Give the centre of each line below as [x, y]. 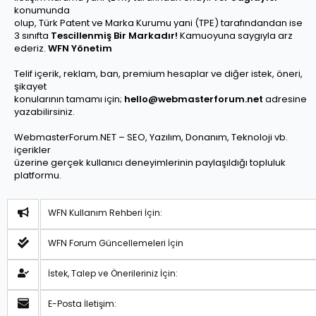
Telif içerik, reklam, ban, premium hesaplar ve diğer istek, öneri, [158, 74]
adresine [285, 99]
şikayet [30, 86]
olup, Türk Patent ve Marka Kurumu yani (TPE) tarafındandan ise [158, 23]
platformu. [38, 175]
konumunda [42, 10]
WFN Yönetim [79, 48]
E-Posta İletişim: [82, 304]
